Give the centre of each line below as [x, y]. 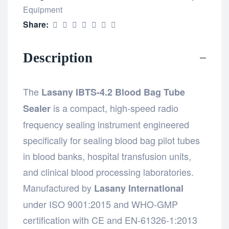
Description [58, 58]
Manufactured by [59, 187]
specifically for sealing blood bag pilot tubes [111, 140]
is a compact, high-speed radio [114, 108]
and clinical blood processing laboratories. [108, 171]
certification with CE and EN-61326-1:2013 [110, 220]
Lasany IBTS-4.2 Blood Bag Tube [113, 92]
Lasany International [139, 188]
